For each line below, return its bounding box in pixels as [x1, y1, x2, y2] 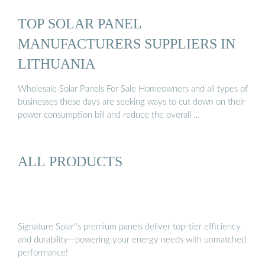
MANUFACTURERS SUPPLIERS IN [18, 35, 235, 51]
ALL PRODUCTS [18, 153, 122, 169]
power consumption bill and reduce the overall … [18, 111, 200, 120]
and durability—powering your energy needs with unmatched [18, 235, 246, 245]
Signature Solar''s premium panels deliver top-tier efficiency [18, 222, 241, 232]
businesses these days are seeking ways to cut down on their [18, 98, 245, 107]
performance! [18, 248, 68, 258]
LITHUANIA [18, 55, 95, 72]
